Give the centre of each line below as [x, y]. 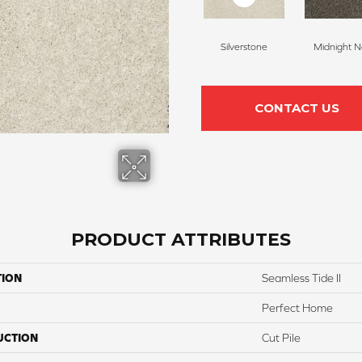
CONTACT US [297, 108]
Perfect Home [297, 308]
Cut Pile [281, 338]
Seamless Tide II [301, 278]
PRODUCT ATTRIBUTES [181, 240]
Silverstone [244, 47]
